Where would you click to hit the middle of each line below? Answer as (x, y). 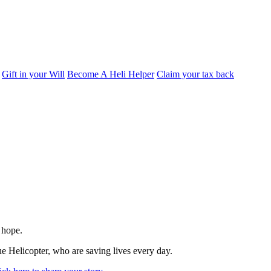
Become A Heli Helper (111, 74)
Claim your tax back (195, 74)
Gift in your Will (33, 74)
